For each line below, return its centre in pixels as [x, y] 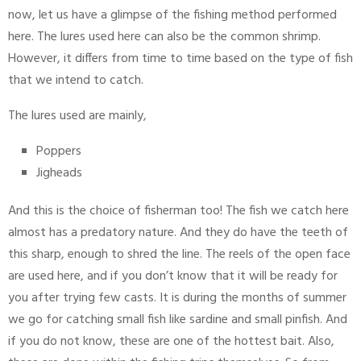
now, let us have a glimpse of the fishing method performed [172, 16]
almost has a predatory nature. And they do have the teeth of [178, 233]
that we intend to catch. [77, 81]
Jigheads [59, 174]
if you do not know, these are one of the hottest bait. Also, [171, 342]
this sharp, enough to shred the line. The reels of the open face [179, 255]
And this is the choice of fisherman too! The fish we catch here [178, 212]
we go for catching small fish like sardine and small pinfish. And [178, 320]
